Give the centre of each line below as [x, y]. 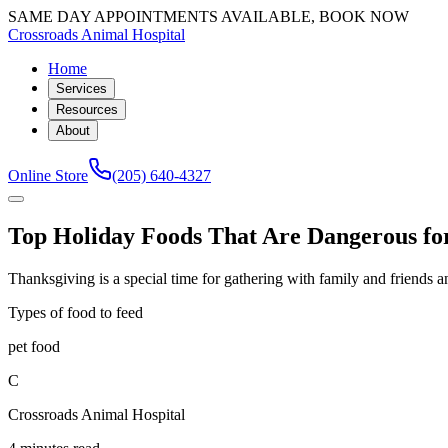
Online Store [48, 175]
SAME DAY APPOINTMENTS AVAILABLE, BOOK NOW [208, 16]
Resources [87, 109]
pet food [34, 346]
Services [81, 88]
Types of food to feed [75, 312]
